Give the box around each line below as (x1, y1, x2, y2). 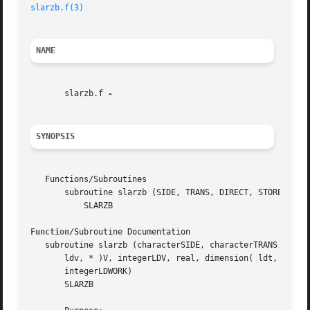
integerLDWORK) (30, 266, 133, 277)
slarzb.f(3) (30, 3, 84, 13)
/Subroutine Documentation (69, 227, 191, 237)
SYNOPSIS (36, 131, 75, 142)
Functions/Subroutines (30, 174, 147, 185)
